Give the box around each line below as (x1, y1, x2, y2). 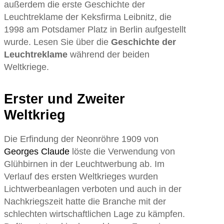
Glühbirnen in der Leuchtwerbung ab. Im (3, 158, 164, 169)
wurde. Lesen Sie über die (3, 37, 108, 47)
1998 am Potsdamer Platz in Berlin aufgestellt (3, 24, 186, 35)
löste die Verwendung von (69, 146, 175, 156)
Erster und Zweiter (3, 91, 125, 106)
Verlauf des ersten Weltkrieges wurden (3, 171, 158, 181)
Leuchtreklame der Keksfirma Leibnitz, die (3, 12, 171, 22)
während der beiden (67, 49, 149, 60)
